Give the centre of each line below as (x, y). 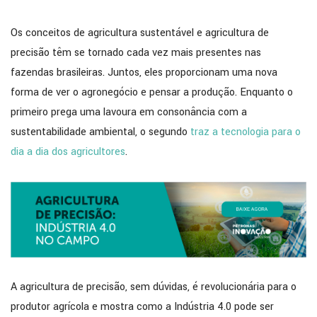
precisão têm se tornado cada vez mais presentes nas (136, 52)
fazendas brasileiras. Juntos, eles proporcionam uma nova (144, 72)
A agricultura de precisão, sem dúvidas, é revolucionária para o (154, 287)
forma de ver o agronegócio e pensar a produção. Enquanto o (152, 92)
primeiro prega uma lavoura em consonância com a (129, 112)
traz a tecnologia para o (246, 132)
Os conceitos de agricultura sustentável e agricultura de (140, 33)
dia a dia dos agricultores (68, 151)
